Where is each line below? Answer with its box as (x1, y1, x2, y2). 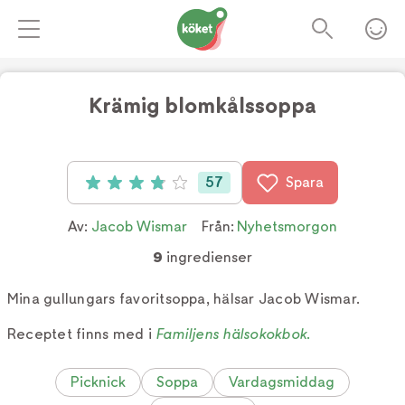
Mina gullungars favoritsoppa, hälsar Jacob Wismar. (7, 290, 360, 307)
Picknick (71, 372, 126, 391)
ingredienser (163, 249, 252, 266)
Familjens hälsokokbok (155, 325, 307, 343)
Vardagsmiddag (229, 372, 334, 391)
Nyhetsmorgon (237, 218, 337, 235)
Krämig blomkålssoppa (89, 93, 316, 118)
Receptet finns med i (7, 325, 156, 343)
